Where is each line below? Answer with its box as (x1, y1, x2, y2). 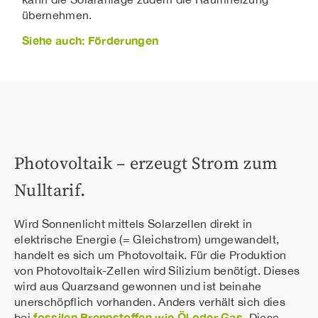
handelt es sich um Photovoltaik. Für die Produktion (14, 248, 287, 261)
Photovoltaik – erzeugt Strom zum (14, 153, 278, 175)
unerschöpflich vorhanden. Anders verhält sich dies (14, 295, 286, 308)
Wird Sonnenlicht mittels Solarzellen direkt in (14, 216, 253, 230)
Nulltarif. (14, 180, 86, 202)
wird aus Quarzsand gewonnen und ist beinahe (14, 279, 262, 292)
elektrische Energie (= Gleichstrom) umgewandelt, (14, 232, 280, 246)
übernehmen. (22, 8, 92, 21)
